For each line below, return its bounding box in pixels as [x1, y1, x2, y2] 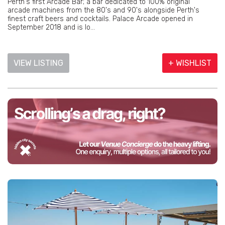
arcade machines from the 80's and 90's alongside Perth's [8, 6, 199, 15]
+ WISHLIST [168, 58, 211, 68]
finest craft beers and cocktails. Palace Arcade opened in [8, 15, 193, 24]
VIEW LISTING [14, 58, 63, 68]
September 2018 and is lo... [8, 23, 95, 32]
